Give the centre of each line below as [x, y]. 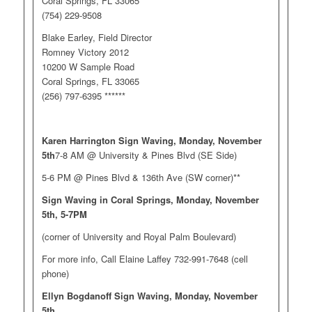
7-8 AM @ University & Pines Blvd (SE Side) [146, 155]
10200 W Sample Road [88, 66]
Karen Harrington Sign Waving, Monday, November [151, 140]
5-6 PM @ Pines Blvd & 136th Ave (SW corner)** [141, 177]
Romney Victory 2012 [85, 52]
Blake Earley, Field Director [96, 37]
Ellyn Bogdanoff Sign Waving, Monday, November [149, 296]
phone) [55, 274]
